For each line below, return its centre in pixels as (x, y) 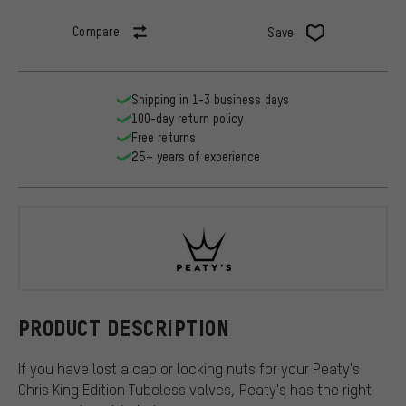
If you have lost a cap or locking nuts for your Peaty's (189, 368)
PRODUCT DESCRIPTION (124, 328)
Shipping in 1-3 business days (210, 100)
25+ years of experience (196, 157)
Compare (96, 32)
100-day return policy (187, 119)
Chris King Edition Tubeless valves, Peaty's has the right (195, 389)
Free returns (164, 138)
